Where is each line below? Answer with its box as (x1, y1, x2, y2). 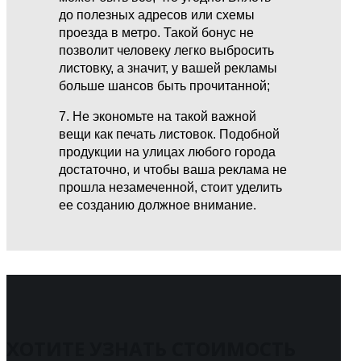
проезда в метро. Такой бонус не (59, 25, 255, 39)
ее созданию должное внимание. (59, 197, 257, 212)
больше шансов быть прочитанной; (59, 78, 271, 93)
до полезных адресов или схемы (59, 7, 255, 22)
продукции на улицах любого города (59, 144, 276, 159)
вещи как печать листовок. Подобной (59, 127, 280, 141)
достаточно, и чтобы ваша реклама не (59, 162, 288, 176)
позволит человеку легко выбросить (59, 43, 275, 57)
